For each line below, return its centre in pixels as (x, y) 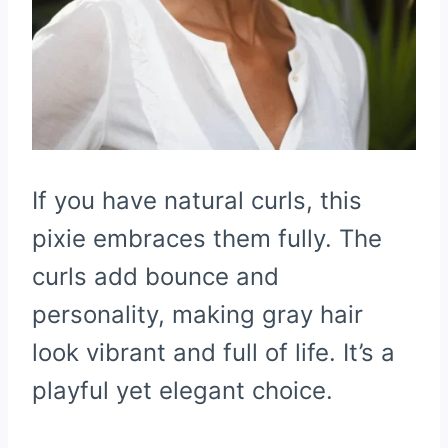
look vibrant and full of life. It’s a (213, 352)
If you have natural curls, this (197, 200)
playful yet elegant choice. (182, 390)
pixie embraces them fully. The (207, 238)
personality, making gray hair (197, 314)
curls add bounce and (155, 276)
